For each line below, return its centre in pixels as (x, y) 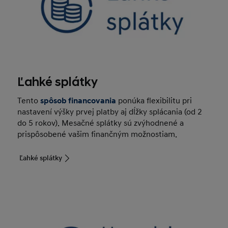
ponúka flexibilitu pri (154, 101)
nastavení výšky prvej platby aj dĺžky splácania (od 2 (110, 112)
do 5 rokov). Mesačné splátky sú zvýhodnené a (101, 123)
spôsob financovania (78, 101)
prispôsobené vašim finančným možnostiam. (97, 134)
